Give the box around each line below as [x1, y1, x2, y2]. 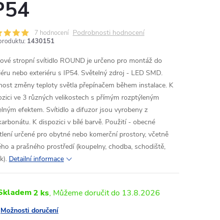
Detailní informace [9, 154, 64, 164]
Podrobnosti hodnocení [73, 28, 144, 37]
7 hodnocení [34, 28, 69, 37]
